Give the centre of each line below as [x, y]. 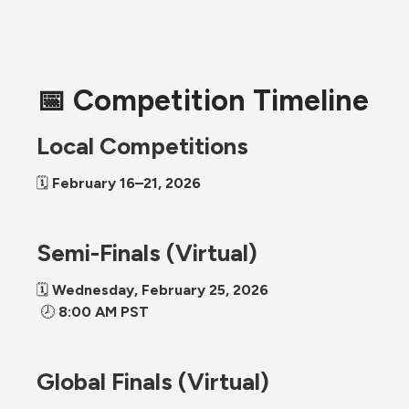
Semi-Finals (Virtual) [147, 252]
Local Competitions [142, 146]
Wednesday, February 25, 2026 [160, 289]
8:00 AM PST [104, 311]
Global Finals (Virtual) [153, 381]
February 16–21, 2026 [126, 183]
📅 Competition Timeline [203, 100]
